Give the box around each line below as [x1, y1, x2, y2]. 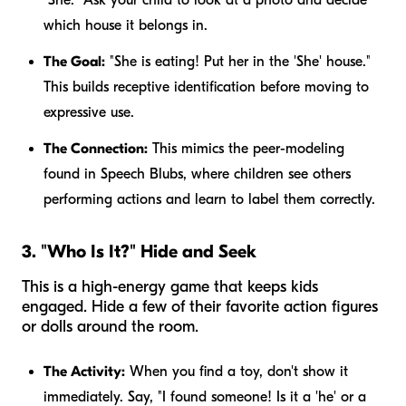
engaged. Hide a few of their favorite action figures [22, 296, 378, 316]
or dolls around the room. [22, 316, 198, 336]
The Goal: [43, 53, 105, 70]
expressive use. [43, 103, 134, 121]
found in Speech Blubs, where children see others [43, 165, 351, 182]
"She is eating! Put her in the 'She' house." [105, 53, 371, 70]
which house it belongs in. [43, 16, 208, 34]
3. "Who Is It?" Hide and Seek [22, 240, 256, 262]
